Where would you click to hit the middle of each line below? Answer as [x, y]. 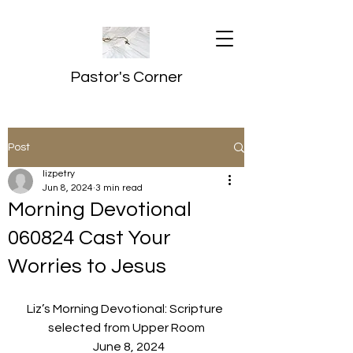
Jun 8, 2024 [68, 188]
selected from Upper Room [126, 328]
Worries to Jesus [87, 266]
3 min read [119, 188]
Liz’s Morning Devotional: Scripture [126, 309]
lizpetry [59, 174]
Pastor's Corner [126, 77]
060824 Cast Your [89, 238]
